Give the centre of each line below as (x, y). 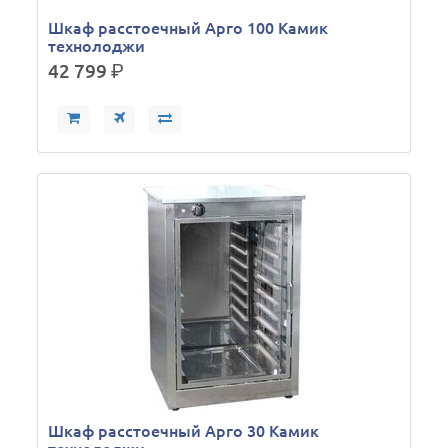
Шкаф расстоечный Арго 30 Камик (184, 431)
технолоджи (97, 46)
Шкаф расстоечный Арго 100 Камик (188, 28)
